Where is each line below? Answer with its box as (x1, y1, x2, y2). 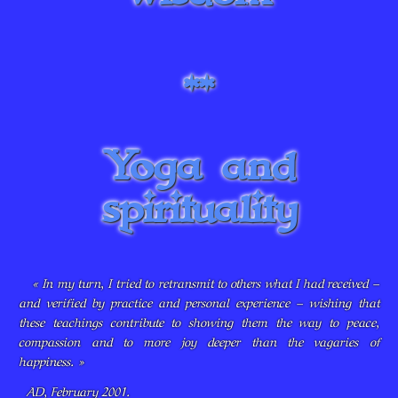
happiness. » (19, 356, 84, 370)
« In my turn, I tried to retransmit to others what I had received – (31, 278, 379, 291)
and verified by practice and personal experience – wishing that (19, 298, 379, 311)
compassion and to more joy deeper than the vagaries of (19, 337, 379, 350)
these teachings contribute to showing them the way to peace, (19, 317, 379, 330)
